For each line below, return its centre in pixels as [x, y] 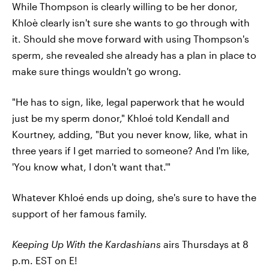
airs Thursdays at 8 [206, 244]
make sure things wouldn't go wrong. [97, 71]
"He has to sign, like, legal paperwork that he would [128, 101]
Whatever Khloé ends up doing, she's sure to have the [134, 197]
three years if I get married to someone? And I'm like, [131, 150]
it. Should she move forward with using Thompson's [131, 38]
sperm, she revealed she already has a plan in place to [134, 55]
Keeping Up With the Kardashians [88, 244]
